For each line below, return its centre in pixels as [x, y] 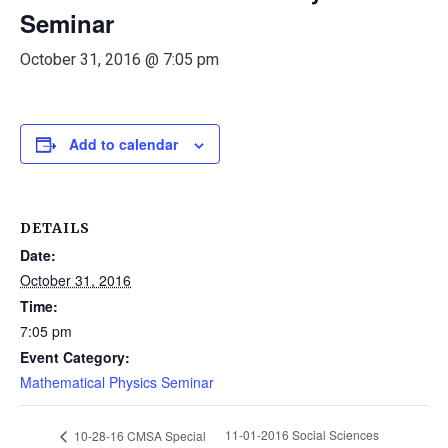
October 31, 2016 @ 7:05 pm [119, 59]
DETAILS [55, 228]
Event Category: [75, 357]
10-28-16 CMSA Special [138, 435]
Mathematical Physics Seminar [117, 382]
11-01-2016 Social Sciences [301, 435]
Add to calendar [123, 144]
